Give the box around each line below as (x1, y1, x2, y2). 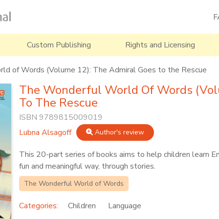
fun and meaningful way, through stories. (19, 161, 155, 172)
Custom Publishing (27, 40, 91, 50)
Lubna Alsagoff (19, 127, 71, 138)
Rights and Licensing (125, 40, 195, 50)
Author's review (92, 128, 144, 137)
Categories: (19, 200, 58, 211)
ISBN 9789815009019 (19, 112, 103, 123)
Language (108, 200, 141, 211)
